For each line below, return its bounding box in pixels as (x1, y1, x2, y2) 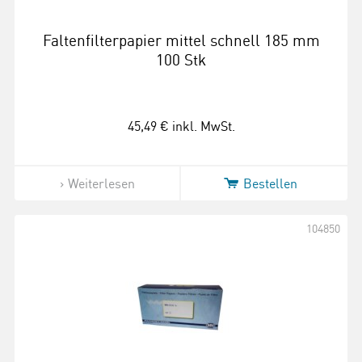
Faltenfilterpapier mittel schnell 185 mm (42, 31, 320, 50)
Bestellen (242, 175, 297, 192)
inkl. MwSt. (171, 118, 235, 134)
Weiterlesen (67, 175, 135, 192)
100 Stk (156, 50, 206, 69)
